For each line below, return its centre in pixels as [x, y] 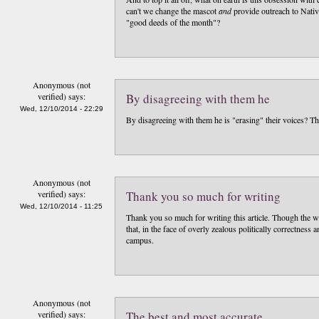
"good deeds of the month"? [173, 22]
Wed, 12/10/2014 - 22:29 [61, 109]
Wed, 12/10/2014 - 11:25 [61, 206]
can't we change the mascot [172, 11]
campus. [140, 240]
